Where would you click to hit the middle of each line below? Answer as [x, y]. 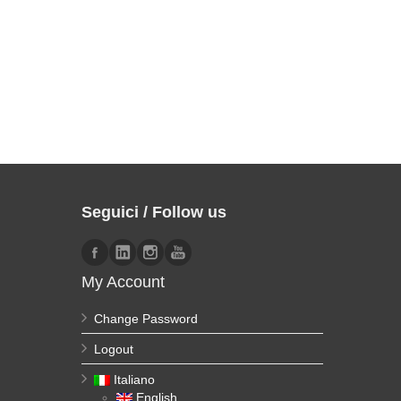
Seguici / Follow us [154, 212]
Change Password [146, 319]
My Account [123, 282]
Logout [114, 349]
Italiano [134, 380]
